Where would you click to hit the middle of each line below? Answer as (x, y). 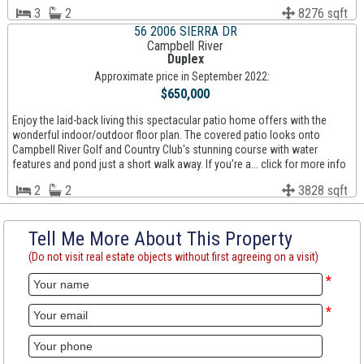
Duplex (185, 59)
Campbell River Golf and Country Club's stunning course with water (165, 149)
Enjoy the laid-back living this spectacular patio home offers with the (169, 120)
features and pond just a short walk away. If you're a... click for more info (179, 164)
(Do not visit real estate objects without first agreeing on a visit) (174, 257)
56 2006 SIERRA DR (185, 31)
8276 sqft (322, 13)
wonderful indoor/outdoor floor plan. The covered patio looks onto (166, 135)
